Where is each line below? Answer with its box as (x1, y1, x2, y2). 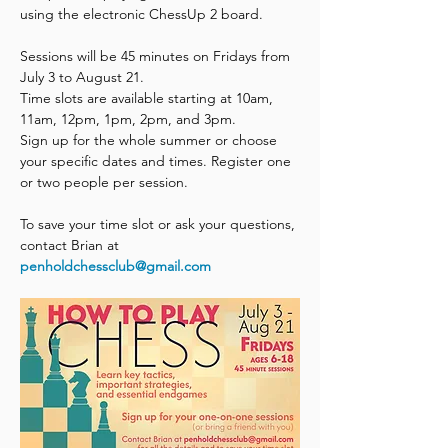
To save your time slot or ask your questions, (20, 215, 299, 233)
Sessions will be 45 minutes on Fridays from (20, 47, 294, 65)
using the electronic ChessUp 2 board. (20, 5, 267, 23)
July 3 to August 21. (20, 68, 148, 86)
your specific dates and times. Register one (20, 152, 295, 170)
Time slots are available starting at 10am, (20, 89, 277, 107)
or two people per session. (20, 173, 192, 191)
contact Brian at (20, 236, 123, 254)
